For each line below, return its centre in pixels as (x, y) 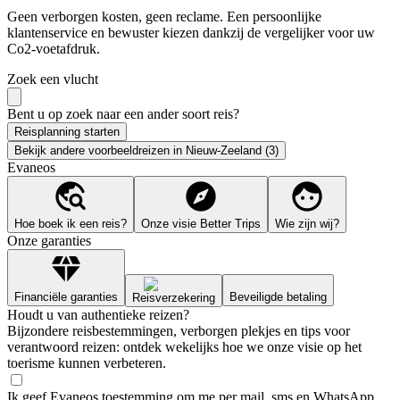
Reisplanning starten (67, 131)
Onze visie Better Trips (201, 223)
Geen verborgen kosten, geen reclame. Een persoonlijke (164, 16)
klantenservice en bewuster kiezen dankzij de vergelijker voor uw (191, 32)
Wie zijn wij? (307, 223)
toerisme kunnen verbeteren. (87, 362)
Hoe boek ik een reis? (71, 223)
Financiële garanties (66, 296)
